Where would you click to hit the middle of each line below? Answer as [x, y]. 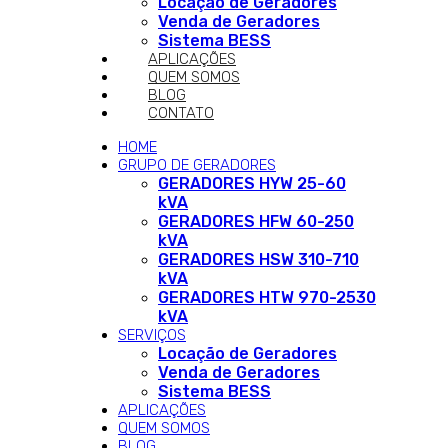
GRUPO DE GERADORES [197, 165]
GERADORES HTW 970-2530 [267, 297]
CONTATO [181, 113]
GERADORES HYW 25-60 [252, 183]
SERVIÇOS [152, 335]
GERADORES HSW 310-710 [258, 259]
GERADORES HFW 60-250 [256, 221]
